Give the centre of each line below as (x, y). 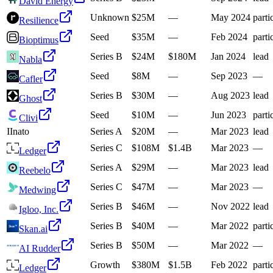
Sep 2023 (229, 76)
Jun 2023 (229, 115)
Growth (105, 265)
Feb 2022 (229, 265)
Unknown (110, 18)
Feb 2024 (229, 37)
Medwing (37, 190)
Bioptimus (39, 40)
